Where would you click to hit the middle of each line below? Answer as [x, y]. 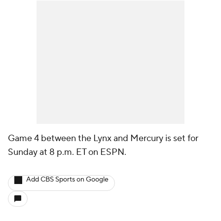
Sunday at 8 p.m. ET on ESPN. [68, 152]
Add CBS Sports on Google [67, 180]
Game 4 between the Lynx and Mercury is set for [103, 139]
